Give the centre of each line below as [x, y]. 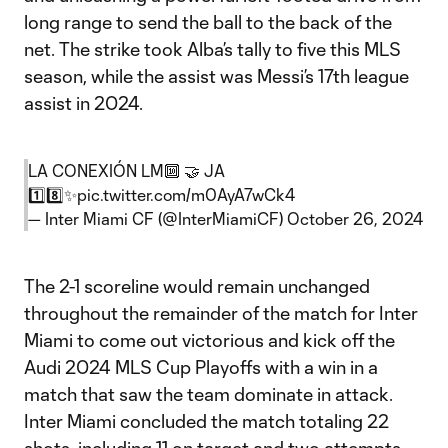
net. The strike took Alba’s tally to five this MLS [212, 49]
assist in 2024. [83, 103]
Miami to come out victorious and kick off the [209, 340]
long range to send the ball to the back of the [208, 22]
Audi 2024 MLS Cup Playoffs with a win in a [201, 367]
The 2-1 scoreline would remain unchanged [197, 286]
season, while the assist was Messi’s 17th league [216, 76]
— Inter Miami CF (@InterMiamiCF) [157, 218]
